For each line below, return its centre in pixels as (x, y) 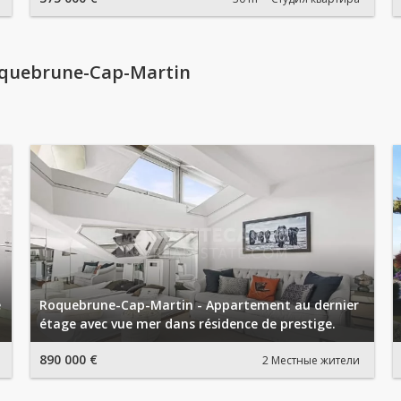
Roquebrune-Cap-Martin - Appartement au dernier (199, 305)
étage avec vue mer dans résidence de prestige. (188, 324)
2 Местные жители (311, 360)
